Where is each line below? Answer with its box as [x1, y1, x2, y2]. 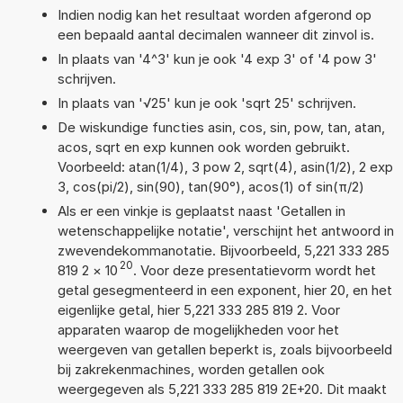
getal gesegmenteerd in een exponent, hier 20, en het [57, 281, 392, 299]
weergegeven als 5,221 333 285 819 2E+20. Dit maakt [57, 380, 387, 398]
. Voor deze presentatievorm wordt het [132, 261, 376, 279]
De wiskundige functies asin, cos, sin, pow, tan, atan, [57, 118, 385, 136]
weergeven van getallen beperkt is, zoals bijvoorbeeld [57, 340, 392, 358]
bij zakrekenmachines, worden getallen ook [57, 360, 325, 378]
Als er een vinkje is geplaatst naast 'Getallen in [57, 201, 345, 219]
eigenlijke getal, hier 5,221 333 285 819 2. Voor [57, 300, 340, 318]
